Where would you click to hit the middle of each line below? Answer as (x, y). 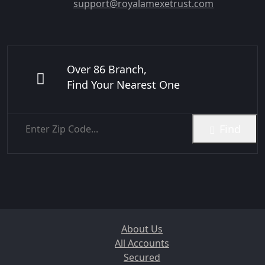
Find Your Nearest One (123, 85)
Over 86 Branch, (107, 70)
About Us (142, 229)
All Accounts (142, 243)
